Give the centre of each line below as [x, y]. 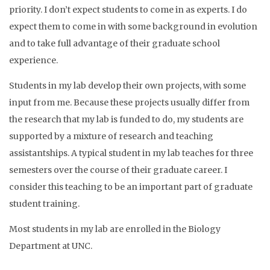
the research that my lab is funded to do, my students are [126, 119]
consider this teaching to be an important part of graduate [131, 187]
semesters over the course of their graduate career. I [118, 170]
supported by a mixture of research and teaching [111, 136]
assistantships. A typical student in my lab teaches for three [131, 153]
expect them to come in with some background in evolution [133, 27]
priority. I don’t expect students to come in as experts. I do [128, 10]
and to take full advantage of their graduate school [115, 43]
